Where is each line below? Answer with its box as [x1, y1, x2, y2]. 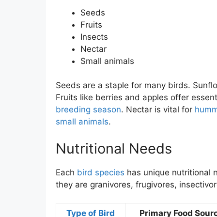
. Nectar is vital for [121, 105, 195, 114]
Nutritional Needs [55, 139, 172, 157]
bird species [77, 167, 124, 177]
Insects [80, 31, 108, 42]
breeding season [55, 105, 121, 114]
